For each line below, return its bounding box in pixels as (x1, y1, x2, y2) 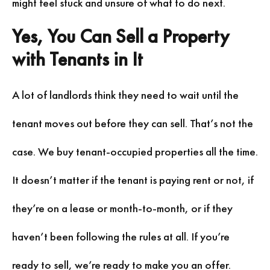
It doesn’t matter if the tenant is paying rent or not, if (12, 172, 254, 187)
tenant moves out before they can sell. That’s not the (12, 115, 253, 131)
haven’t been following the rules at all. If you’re (12, 228, 230, 244)
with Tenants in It (12, 46, 143, 72)
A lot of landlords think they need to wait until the (12, 87, 239, 102)
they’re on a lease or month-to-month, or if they (12, 200, 233, 216)
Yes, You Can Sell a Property (12, 24, 229, 49)
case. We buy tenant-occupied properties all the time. (12, 143, 258, 159)
